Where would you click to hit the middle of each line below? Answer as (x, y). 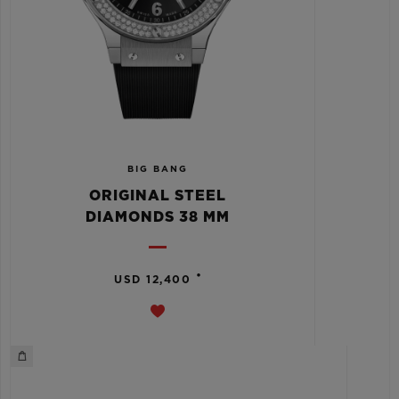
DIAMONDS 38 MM (158, 218)
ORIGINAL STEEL (158, 196)
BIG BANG (158, 170)
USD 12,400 (153, 280)
